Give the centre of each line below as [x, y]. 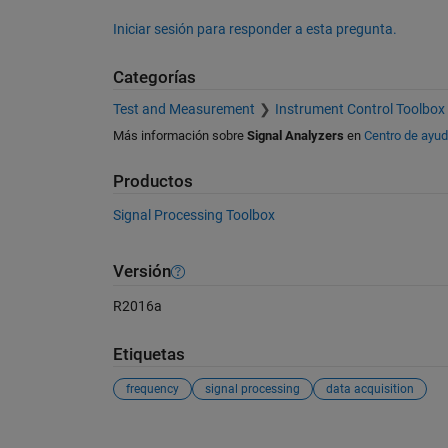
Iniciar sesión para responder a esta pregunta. [254, 28]
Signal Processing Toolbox [193, 214]
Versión [141, 272]
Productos [152, 182]
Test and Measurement [183, 109]
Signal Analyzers [295, 136]
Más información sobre [179, 136]
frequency [152, 388]
